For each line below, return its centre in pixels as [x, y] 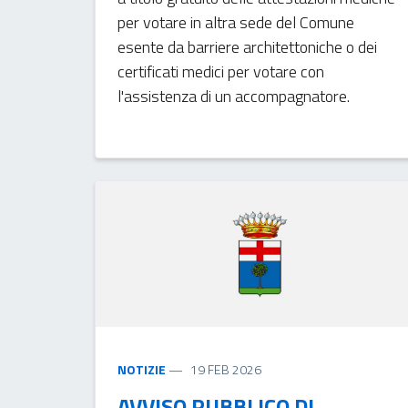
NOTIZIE [141, 369]
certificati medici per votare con [220, 71]
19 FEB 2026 [225, 369]
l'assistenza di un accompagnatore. [233, 96]
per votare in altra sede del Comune [235, 22]
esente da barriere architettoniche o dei [247, 46]
